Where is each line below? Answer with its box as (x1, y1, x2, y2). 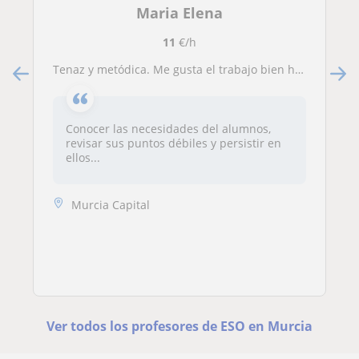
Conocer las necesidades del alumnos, (66, 121, 271, 136)
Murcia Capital (71, 197, 150, 213)
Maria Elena (135, 3, 223, 22)
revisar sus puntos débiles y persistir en (66, 135, 281, 151)
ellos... (66, 150, 100, 165)
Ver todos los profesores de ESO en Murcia (46, 317, 313, 335)
